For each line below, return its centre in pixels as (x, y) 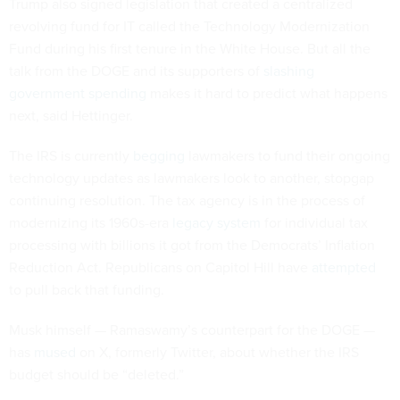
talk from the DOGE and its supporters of (136, 70)
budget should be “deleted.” (96, 374)
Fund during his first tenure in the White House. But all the (190, 48)
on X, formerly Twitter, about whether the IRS (217, 351)
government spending (78, 92)
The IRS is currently (71, 155)
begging (159, 155)
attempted (344, 267)
